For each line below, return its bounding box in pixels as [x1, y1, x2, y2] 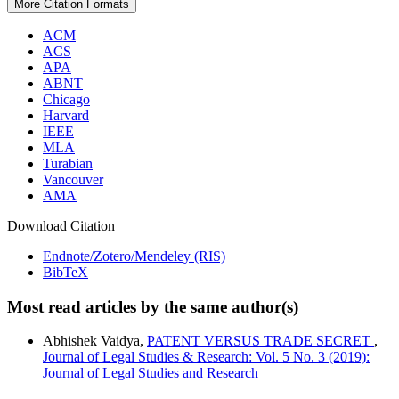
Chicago [43, 91, 90, 107]
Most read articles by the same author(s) [7, 297, 298, 316]
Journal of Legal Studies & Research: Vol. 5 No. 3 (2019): [43, 349, 370, 365]
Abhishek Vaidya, [43, 333, 147, 349]
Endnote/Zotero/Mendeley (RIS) [43, 248, 225, 264]
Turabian [43, 155, 93, 171]
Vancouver [43, 171, 103, 187]
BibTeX [43, 264, 88, 280]
